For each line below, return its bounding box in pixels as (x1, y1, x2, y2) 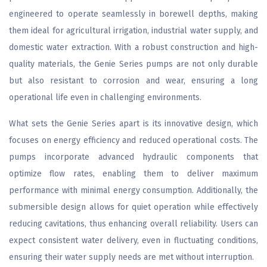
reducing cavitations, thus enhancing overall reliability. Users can (9, 219, 258, 229)
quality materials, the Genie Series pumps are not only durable (9, 59, 258, 69)
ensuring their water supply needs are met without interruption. (9, 252, 254, 262)
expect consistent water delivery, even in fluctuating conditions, (9, 235, 258, 246)
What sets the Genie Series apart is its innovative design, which (9, 119, 258, 129)
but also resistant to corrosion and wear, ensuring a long (9, 76, 258, 86)
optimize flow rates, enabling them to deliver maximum (9, 169, 258, 179)
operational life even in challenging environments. (9, 92, 201, 103)
